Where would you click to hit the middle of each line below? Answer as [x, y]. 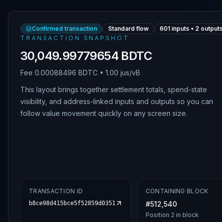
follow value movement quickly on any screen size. [104, 113]
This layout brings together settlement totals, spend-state [114, 89]
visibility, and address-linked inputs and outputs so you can [117, 101]
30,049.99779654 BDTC [86, 56]
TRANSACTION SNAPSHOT [75, 38]
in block [186, 215]
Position [158, 215]
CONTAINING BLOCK [177, 191]
